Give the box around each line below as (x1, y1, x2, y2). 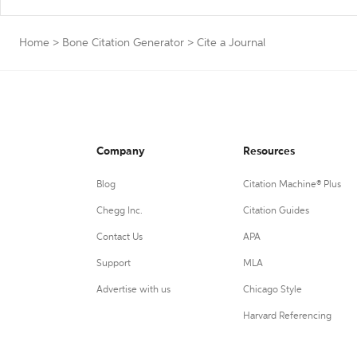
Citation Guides (242, 206, 309, 216)
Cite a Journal (197, 37, 265, 49)
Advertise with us (96, 285, 171, 295)
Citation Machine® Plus (242, 180, 341, 190)
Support (96, 259, 131, 269)
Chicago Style (242, 285, 302, 295)
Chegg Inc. (96, 206, 143, 216)
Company (96, 146, 145, 157)
